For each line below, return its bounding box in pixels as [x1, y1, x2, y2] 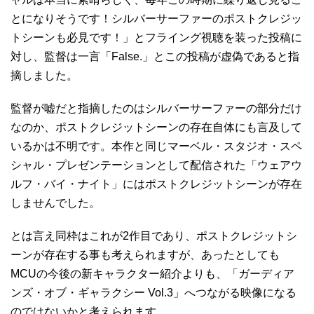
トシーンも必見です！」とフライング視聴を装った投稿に [11, 32, 302, 43]
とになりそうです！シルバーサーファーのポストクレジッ [11, 13, 302, 25]
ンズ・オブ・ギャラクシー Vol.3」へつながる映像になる [11, 287, 296, 299]
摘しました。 [11, 69, 78, 81]
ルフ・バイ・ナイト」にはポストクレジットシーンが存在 [11, 178, 302, 190]
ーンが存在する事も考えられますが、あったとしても [11, 249, 280, 261]
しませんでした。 [11, 197, 100, 209]
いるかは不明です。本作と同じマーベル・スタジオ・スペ [11, 140, 302, 152]
